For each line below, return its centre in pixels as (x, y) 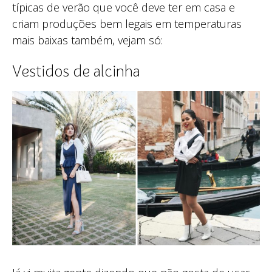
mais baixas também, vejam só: (87, 40)
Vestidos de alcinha (76, 72)
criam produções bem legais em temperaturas (127, 23)
